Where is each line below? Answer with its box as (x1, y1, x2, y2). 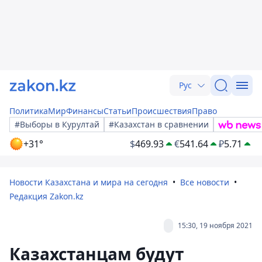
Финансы (66, 105, 104, 116)
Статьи (104, 105, 132, 116)
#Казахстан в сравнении (109, 119, 209, 130)
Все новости (180, 177, 229, 188)
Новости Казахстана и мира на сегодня (9, 177, 168, 188)
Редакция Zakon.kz (9, 191, 84, 202)
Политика (9, 105, 48, 116)
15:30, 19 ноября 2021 (178, 220, 253, 230)
